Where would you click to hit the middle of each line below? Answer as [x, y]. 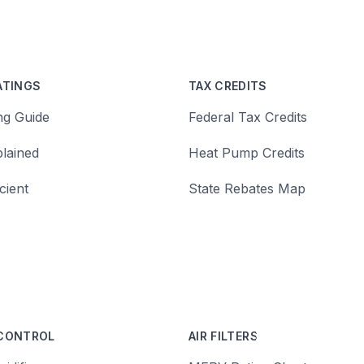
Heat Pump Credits [247, 153]
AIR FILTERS [223, 336]
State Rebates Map [247, 188]
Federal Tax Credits [248, 117]
